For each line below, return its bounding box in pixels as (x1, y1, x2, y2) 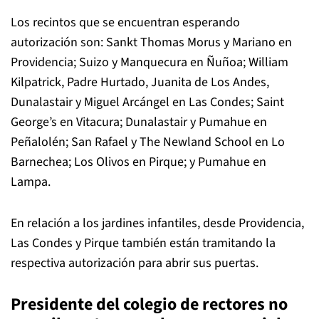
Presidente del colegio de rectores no (11, 292, 288, 317)
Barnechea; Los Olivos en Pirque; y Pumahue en (11, 153, 266, 171)
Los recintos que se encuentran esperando (11, 14, 240, 31)
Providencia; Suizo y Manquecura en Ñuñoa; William (11, 53, 288, 71)
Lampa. (11, 173, 51, 191)
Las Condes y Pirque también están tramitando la (11, 234, 276, 252)
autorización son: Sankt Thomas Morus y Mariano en (11, 33, 292, 51)
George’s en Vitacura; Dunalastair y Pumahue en (11, 113, 267, 131)
